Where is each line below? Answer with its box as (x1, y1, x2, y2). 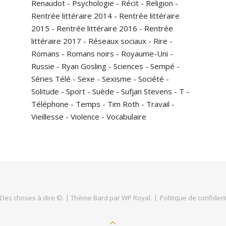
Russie (31, 61, 54, 71)
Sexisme (102, 74, 131, 84)
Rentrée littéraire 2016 (56, 23, 137, 33)
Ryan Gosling (62, 61, 106, 71)
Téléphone (31, 99, 69, 109)
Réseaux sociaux (88, 36, 146, 46)
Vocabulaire (106, 111, 146, 122)
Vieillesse (31, 111, 64, 122)
